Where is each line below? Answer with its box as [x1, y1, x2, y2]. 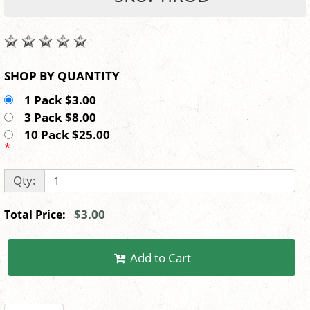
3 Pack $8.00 [21, 109, 104, 126]
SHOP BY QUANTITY [57, 68, 120, 84]
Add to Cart [130, 250, 192, 266]
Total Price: [4, 207, 74, 223]
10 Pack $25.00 [21, 127, 118, 143]
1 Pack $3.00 [21, 92, 104, 109]
